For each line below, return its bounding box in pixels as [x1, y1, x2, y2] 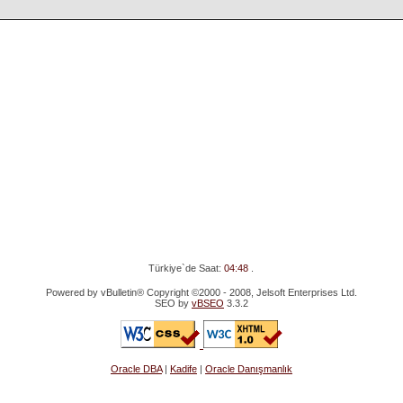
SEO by [154, 298, 192, 309]
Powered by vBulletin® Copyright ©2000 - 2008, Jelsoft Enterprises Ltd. [45, 287, 357, 298]
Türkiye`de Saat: [148, 263, 225, 273]
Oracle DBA [110, 363, 162, 374]
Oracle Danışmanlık [204, 363, 292, 374]
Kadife [169, 363, 197, 374]
